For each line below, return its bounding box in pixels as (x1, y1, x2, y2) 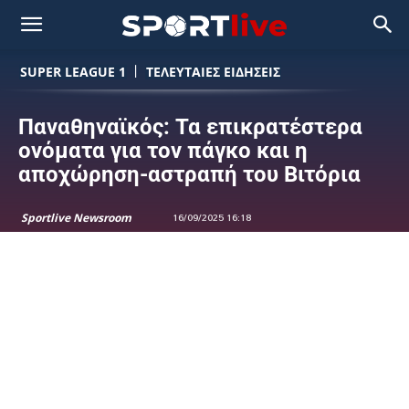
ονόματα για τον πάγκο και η (18, 138, 308, 163)
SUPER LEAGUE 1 (20, 62, 126, 80)
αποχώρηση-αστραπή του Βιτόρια (18, 162, 361, 187)
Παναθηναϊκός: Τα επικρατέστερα (18, 114, 362, 140)
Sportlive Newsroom (21, 210, 131, 225)
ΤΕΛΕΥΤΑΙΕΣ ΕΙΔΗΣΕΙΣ (146, 62, 280, 80)
